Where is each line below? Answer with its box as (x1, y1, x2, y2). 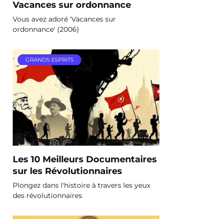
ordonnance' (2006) (13, 24, 79, 34)
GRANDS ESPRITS (25, 56, 74, 64)
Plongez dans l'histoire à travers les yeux (13, 180, 150, 190)
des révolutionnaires (13, 191, 82, 200)
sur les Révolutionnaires (13, 165, 122, 176)
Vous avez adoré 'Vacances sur (13, 14, 116, 23)
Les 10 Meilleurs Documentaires (13, 153, 157, 164)
